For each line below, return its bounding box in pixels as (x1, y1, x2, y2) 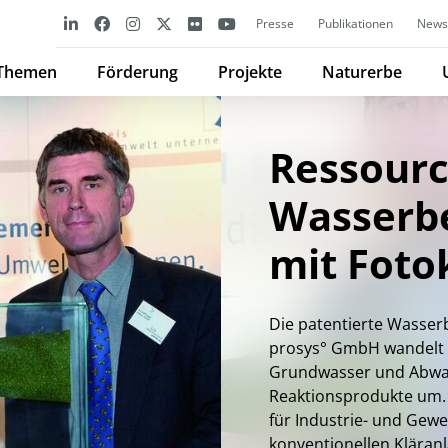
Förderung (97, 61, 178, 83)
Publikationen (318, 15, 393, 32)
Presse (256, 15, 294, 32)
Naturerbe (322, 61, 402, 83)
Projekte (218, 61, 282, 83)
